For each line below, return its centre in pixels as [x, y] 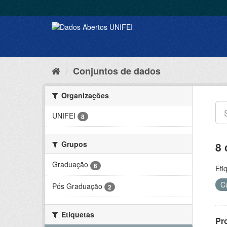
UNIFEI [64, 116]
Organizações [84, 95]
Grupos [73, 144]
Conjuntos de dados [117, 71]
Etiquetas [77, 214]
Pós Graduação [77, 186]
